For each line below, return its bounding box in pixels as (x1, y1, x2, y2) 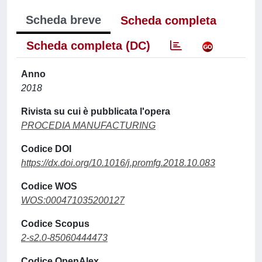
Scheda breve (26, 13, 101, 26)
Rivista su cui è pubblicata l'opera (21, 106, 170, 116)
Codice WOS (21, 181, 77, 191)
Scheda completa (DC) (26, 39, 150, 52)
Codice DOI (21, 144, 71, 154)
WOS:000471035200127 (21, 195, 125, 205)
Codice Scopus (21, 219, 89, 229)
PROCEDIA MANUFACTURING (21, 120, 156, 130)
